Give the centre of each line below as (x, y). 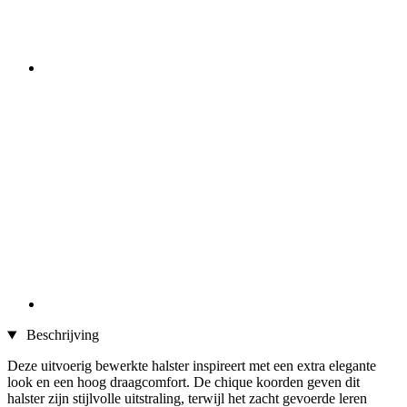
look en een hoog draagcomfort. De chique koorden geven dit (184, 382)
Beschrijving (60, 335)
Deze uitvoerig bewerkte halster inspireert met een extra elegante (192, 366)
